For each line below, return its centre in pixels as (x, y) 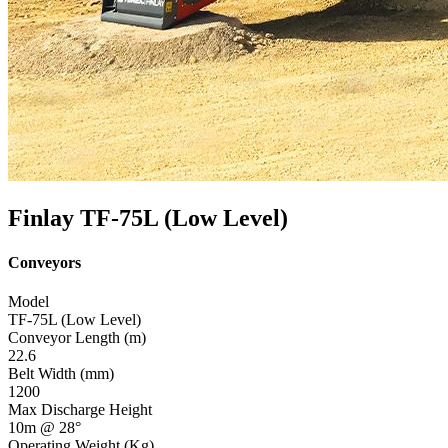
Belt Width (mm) (61, 373)
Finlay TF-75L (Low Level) (148, 218)
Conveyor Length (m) (77, 337)
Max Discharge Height (80, 409)
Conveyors (44, 262)
